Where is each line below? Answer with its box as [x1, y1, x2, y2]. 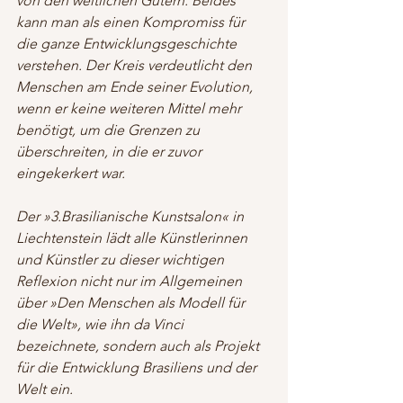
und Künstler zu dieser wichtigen [16, 250, 228, 268]
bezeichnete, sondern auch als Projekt [16, 336, 263, 354]
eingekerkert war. [16, 164, 125, 182]
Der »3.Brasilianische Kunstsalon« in [16, 207, 247, 225]
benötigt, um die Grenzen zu [16, 121, 203, 139]
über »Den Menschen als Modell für [16, 293, 248, 311]
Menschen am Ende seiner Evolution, [16, 77, 256, 95]
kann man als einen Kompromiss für [16, 13, 248, 31]
